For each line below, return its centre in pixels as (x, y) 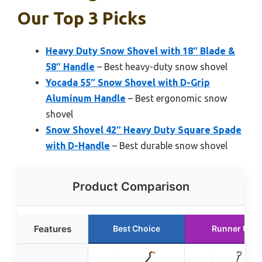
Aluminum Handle (86, 98)
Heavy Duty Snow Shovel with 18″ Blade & (140, 51)
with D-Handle (78, 145)
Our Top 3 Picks (82, 18)
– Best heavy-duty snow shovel (161, 66)
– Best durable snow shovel (169, 145)
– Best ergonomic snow (176, 98)
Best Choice (136, 228)
